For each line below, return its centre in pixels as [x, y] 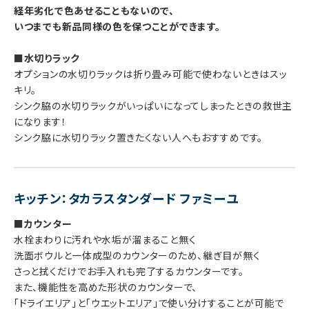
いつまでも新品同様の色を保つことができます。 [117, 27]
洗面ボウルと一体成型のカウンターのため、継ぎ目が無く [137, 256]
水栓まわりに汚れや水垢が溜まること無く [105, 240]
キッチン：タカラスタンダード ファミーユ [126, 199]
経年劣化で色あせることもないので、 [94, 11]
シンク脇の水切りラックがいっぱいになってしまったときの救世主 [153, 106]
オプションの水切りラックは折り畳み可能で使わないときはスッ [151, 74]
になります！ [40, 122]
